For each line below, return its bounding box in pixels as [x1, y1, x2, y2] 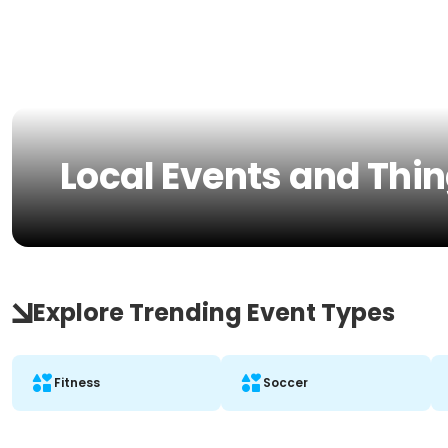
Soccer [263, 374, 309, 391]
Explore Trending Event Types [33, 296, 395, 329]
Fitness [54, 374, 100, 391]
